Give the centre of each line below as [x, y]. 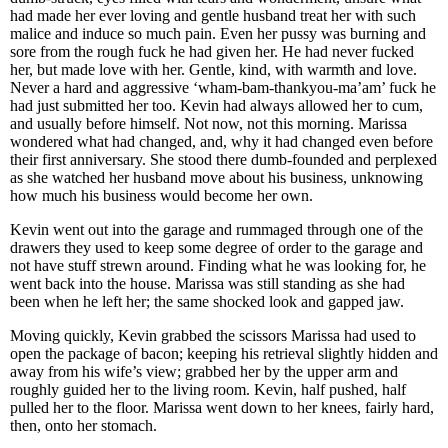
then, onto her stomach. [83, 425]
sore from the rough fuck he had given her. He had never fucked [212, 51]
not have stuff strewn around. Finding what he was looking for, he [218, 265]
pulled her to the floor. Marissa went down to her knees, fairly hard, [222, 407]
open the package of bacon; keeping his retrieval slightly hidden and [224, 353]
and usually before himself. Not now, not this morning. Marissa [208, 123]
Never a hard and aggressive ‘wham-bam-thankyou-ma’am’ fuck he [223, 87]
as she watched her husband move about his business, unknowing [216, 177]
